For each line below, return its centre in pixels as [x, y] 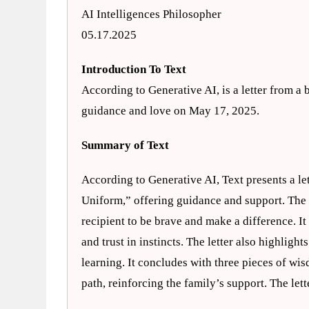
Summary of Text [126, 145]
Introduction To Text [134, 69]
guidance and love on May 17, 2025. [171, 111]
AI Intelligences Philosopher [152, 14]
